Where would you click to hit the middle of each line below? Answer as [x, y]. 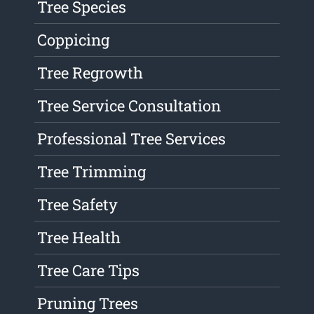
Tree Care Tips [89, 271]
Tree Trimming [92, 172]
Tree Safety [78, 205]
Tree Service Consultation [129, 106]
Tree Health [79, 238]
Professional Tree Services [132, 139]
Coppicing [74, 40]
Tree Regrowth [90, 73]
